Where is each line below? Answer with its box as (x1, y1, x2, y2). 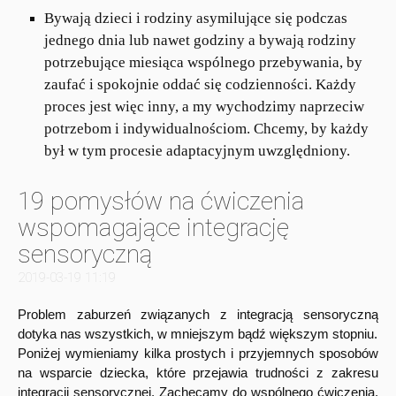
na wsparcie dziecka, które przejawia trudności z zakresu (18, 365, 378, 381)
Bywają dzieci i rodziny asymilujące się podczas (44, 10, 347, 27)
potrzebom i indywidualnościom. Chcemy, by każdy (44, 120, 369, 138)
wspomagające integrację (18, 213, 289, 243)
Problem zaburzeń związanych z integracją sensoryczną (18, 307, 378, 323)
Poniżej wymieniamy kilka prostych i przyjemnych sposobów (18, 346, 378, 362)
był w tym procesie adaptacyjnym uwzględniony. (44, 142, 350, 160)
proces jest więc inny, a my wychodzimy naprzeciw (44, 98, 364, 116)
